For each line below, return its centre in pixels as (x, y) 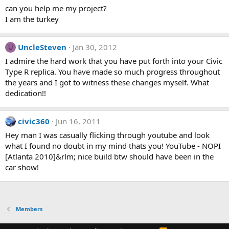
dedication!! (26, 93)
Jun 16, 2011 (78, 121)
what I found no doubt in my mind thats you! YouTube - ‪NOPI (113, 146)
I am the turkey (32, 19)
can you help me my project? (56, 8)
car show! (22, 167)
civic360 (34, 121)
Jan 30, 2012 (95, 47)
